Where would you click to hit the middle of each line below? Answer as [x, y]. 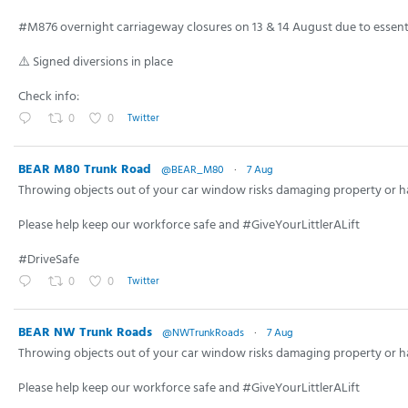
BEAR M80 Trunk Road [85, 169]
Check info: [49, 97]
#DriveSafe [49, 260]
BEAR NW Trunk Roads [85, 332]
